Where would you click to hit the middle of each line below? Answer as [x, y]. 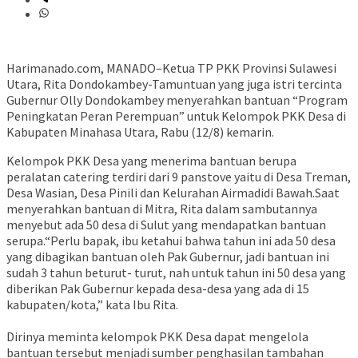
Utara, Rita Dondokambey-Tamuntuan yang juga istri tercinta [174, 84]
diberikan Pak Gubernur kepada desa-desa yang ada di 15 [158, 289]
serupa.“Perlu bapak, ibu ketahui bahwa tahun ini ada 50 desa [171, 241]
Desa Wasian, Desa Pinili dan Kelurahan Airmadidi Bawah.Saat [173, 193]
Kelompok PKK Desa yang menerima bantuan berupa [151, 161]
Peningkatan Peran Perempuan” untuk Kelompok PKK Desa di [176, 116]
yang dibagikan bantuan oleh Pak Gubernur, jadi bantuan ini [168, 257]
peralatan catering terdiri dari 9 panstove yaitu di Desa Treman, [179, 177]
